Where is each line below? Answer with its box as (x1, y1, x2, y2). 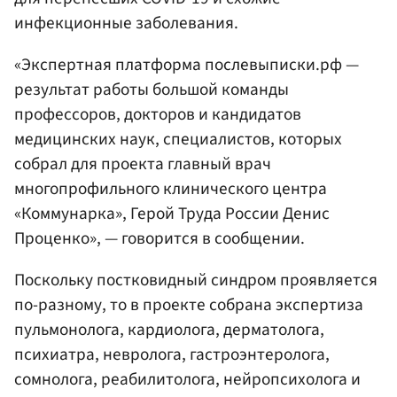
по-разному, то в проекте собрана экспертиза (14, 292, 363, 317)
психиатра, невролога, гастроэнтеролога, (14, 341, 330, 367)
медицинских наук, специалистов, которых (14, 126, 342, 152)
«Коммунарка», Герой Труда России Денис (14, 200, 330, 226)
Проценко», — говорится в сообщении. (14, 225, 305, 251)
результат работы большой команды (14, 76, 289, 102)
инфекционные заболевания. (14, 10, 238, 35)
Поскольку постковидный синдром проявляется (14, 267, 378, 292)
